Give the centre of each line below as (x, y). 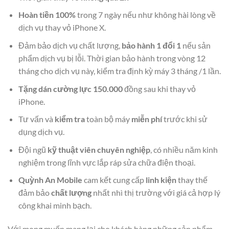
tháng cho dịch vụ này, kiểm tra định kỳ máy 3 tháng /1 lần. (119, 71)
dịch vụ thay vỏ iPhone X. (62, 28)
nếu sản (196, 45)
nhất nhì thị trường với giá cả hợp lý (156, 193)
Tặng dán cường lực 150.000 (70, 88)
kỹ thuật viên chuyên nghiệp (99, 149)
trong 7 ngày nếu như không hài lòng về (145, 15)
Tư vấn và (36, 119)
